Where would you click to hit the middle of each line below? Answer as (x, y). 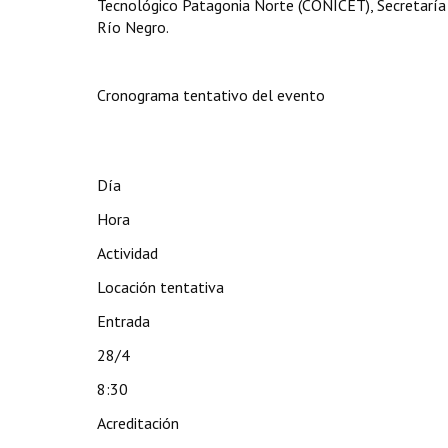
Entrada (123, 321)
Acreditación (138, 423)
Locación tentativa (160, 287)
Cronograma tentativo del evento (211, 95)
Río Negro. (133, 27)
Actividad (127, 253)
